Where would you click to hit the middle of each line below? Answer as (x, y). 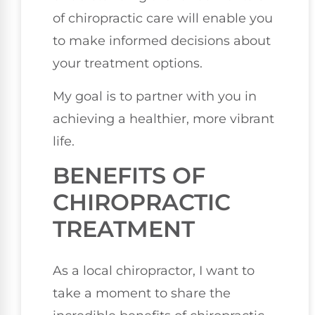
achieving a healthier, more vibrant (163, 118)
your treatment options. (128, 64)
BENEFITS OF (129, 176)
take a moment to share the (142, 294)
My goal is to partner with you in (155, 96)
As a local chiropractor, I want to (154, 271)
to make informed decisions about (162, 41)
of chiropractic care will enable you (163, 19)
